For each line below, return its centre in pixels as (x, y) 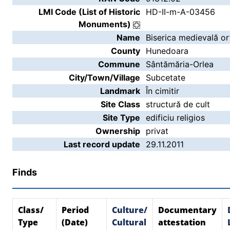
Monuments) (106, 24)
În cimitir (162, 91)
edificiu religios (175, 118)
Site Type (121, 118)
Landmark (120, 91)
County (126, 51)
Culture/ (130, 210)
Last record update (102, 144)
